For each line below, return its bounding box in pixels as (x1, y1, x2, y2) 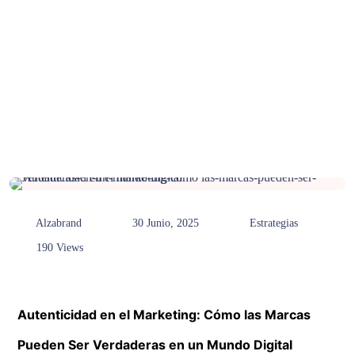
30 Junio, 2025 (132, 217, 199, 229)
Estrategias (250, 217, 298, 229)
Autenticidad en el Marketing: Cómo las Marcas (17, 306, 311, 323)
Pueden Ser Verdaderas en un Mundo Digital (17, 336, 292, 353)
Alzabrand (33, 217, 82, 229)
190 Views (33, 241, 83, 254)
